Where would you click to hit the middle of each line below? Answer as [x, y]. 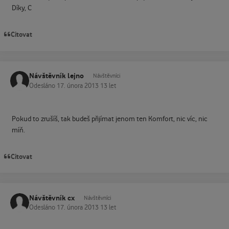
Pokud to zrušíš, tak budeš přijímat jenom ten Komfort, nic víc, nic [109, 119]
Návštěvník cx [52, 198]
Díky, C [21, 8]
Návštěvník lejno [56, 76]
